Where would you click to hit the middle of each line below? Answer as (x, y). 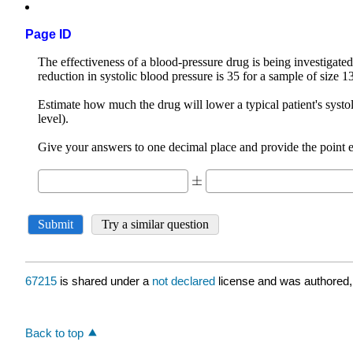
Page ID (48, 35)
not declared (185, 281)
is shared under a (104, 281)
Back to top (54, 333)
